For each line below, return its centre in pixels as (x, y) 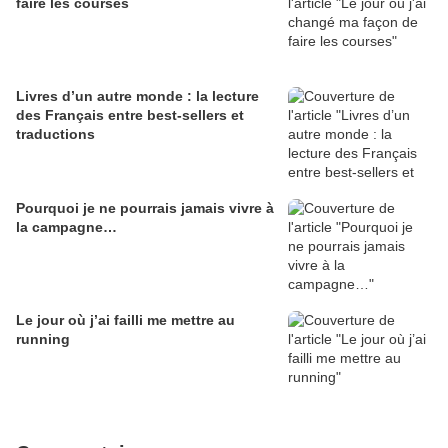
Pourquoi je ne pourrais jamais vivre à (145, 208)
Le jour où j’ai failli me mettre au (125, 320)
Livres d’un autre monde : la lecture (137, 96)
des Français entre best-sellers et (130, 115)
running (43, 339)
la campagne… (66, 227)
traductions (55, 134)
